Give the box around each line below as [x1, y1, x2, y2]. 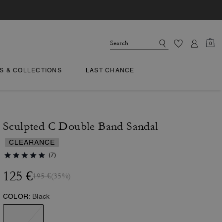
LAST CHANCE [85, 67, 135, 74]
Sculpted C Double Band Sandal [3, 120, 159, 133]
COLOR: [3, 192, 31, 200]
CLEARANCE [9, 138, 55, 146]
